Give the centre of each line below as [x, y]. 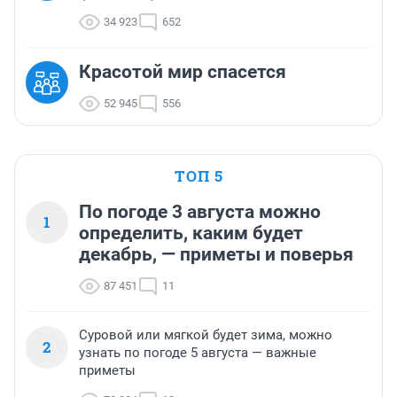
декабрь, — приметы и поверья [216, 255]
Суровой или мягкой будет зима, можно [206, 335]
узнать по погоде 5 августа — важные [198, 353]
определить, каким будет [191, 234]
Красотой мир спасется [183, 72]
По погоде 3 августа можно [200, 212]
